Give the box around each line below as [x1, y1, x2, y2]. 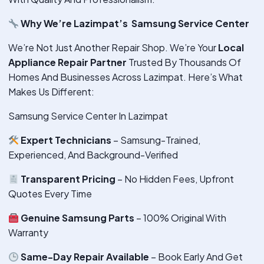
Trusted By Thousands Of [127, 56, 241, 69]
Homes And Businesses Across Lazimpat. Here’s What [8, 71, 243, 84]
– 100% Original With [134, 212, 227, 225]
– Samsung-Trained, [111, 134, 201, 147]
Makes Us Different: [8, 85, 94, 98]
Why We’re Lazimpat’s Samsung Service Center [19, 17, 250, 30]
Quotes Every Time [8, 187, 92, 200]
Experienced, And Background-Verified [8, 148, 178, 161]
